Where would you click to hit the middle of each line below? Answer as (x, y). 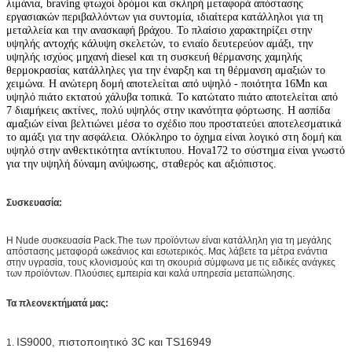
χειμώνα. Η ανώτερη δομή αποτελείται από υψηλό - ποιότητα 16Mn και (167, 83)
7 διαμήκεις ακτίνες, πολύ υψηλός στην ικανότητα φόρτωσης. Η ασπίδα (168, 110)
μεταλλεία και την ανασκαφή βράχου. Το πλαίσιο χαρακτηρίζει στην (159, 30)
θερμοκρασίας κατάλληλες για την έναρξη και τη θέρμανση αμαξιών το (166, 70)
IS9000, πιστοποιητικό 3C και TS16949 (114, 341)
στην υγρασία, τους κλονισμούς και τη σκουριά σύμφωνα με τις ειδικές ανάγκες (171, 262)
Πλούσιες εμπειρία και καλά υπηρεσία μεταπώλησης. (185, 273)
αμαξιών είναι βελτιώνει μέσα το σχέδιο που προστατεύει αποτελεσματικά (174, 123)
